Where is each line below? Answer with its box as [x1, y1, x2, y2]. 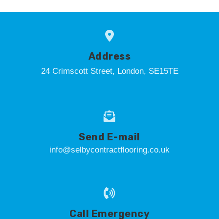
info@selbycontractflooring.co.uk [49, 145, 170, 154]
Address [88, 50, 131, 62]
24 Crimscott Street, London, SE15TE [41, 66, 178, 76]
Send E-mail [79, 131, 140, 143]
